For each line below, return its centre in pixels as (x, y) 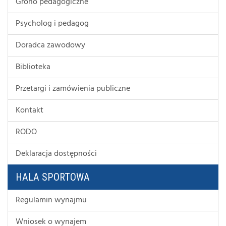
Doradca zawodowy (50, 45)
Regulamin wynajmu (51, 200)
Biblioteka (33, 67)
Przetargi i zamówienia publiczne (73, 89)
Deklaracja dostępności (56, 154)
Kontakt (30, 110)
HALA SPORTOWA (53, 177)
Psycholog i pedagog (52, 23)
